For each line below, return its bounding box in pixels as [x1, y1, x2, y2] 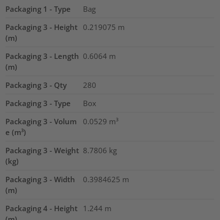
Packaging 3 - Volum [5, 116, 77, 126]
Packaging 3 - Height [5, 22, 78, 32]
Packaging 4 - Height [5, 203, 78, 213]
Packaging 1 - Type [5, 3, 71, 14]
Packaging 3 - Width [5, 174, 76, 184]
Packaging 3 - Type [5, 98, 71, 108]
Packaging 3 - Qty [5, 80, 67, 90]
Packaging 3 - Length [5, 51, 80, 61]
